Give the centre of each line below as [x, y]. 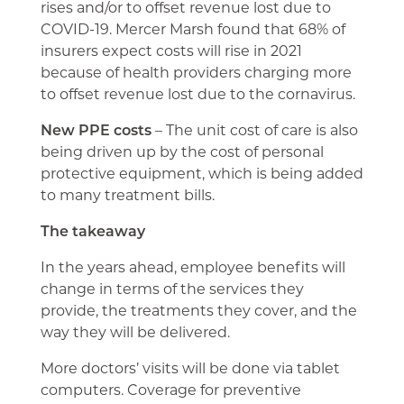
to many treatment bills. [127, 195]
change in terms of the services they [172, 289]
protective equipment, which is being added [202, 173]
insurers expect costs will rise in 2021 [171, 50]
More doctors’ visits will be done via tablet [190, 368]
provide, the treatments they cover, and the [198, 310]
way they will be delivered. [135, 332]
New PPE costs [96, 130]
